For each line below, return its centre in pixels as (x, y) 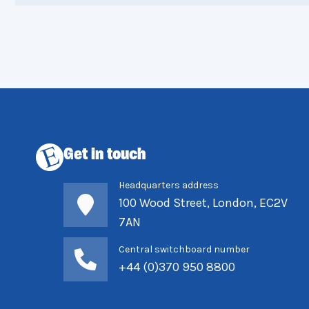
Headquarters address (169, 185)
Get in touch (105, 155)
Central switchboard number (184, 249)
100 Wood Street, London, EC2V (203, 203)
